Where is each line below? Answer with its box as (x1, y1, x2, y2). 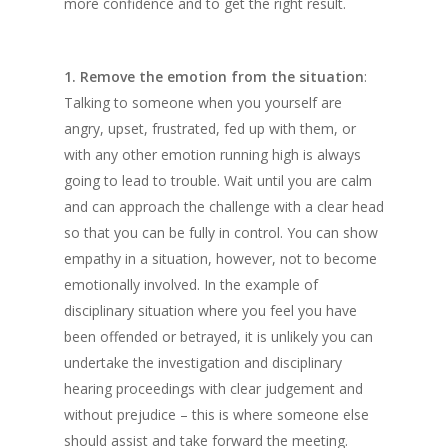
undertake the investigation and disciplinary (64, 353, 342, 372)
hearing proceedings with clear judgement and (64, 379, 363, 398)
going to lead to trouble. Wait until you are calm (64, 171, 372, 190)
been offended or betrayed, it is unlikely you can (64, 327, 373, 346)
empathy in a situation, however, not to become (64, 249, 377, 268)
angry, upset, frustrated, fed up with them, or (64, 119, 356, 138)
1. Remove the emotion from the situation (64, 67, 364, 86)
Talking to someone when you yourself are (64, 93, 342, 112)
